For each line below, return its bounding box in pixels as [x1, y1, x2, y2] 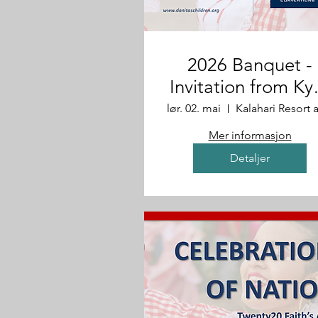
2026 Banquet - [187, 54, 312, 76]
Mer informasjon [208, 128, 292, 142]
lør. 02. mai [167, 102, 221, 115]
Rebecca [214, 98, 285, 120]
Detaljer [230, 151, 270, 165]
